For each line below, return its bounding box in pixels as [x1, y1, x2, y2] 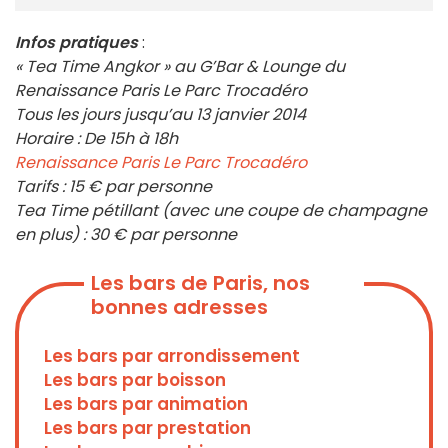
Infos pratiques [15, 31, 138, 55]
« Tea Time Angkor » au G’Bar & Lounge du [15, 55, 345, 79]
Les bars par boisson [44, 368, 226, 393]
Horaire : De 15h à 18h [15, 127, 178, 151]
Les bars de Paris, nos [91, 269, 310, 298]
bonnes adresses [91, 293, 268, 322]
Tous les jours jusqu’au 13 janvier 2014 [15, 103, 306, 127]
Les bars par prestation [44, 416, 251, 441]
